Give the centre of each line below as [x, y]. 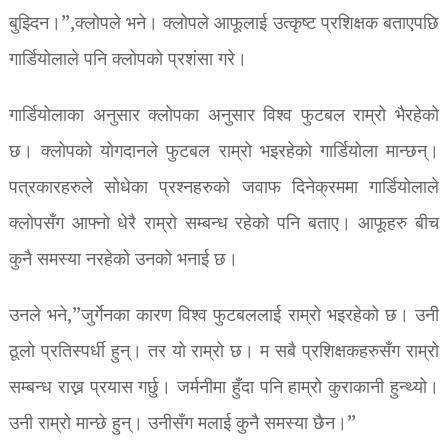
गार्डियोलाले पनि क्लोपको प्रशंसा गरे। [127, 60]
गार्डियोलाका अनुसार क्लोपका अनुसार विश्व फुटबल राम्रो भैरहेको [224, 116]
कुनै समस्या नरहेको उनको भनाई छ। [123, 260]
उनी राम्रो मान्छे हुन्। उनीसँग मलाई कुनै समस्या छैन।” [182, 424]
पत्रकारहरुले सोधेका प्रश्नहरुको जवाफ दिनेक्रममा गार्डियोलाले [224, 188]
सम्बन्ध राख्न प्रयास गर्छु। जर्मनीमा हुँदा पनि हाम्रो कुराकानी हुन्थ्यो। [224, 388]
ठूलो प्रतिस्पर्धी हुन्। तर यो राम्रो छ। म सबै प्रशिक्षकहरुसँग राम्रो [224, 352]
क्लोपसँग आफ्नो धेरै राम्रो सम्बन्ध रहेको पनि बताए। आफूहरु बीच [224, 224]
